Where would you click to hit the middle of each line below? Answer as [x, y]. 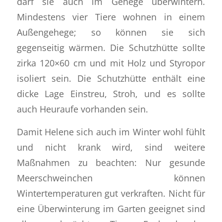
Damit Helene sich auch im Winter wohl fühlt [111, 132]
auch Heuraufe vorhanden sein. [82, 109]
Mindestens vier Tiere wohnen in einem [111, 16]
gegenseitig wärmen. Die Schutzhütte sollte [111, 47]
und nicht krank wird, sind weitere [111, 147]
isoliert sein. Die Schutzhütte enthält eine [111, 78]
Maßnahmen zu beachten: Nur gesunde [111, 163]
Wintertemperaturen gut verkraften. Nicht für [111, 193]
